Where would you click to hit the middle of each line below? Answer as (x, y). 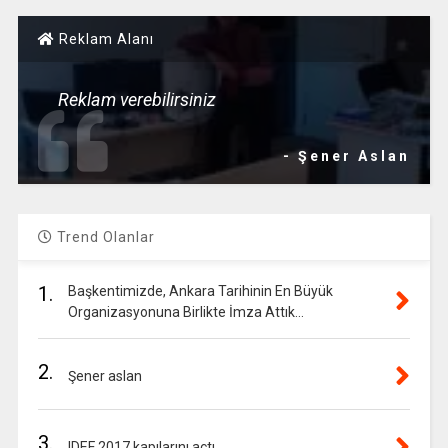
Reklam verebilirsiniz (136, 99)
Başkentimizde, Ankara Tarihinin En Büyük (200, 291)
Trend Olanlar (103, 237)
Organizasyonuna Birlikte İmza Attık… (185, 312)
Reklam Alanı (104, 39)
